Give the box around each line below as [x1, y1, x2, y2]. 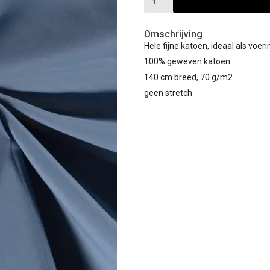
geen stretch [144, 88, 192, 98]
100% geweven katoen [144, 57, 230, 66]
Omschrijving [144, 28, 202, 40]
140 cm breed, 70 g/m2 [144, 72, 233, 82]
